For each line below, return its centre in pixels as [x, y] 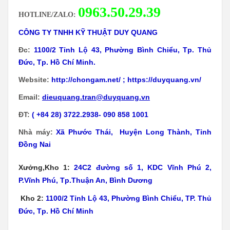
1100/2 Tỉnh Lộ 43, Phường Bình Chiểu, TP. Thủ [128, 69]
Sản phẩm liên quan [53, 183]
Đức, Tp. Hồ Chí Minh [56, 82]
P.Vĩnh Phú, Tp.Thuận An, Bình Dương [85, 51]
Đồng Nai [35, 15]
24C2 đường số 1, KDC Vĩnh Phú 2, [143, 38]
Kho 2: [31, 69]
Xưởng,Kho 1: [44, 38]
